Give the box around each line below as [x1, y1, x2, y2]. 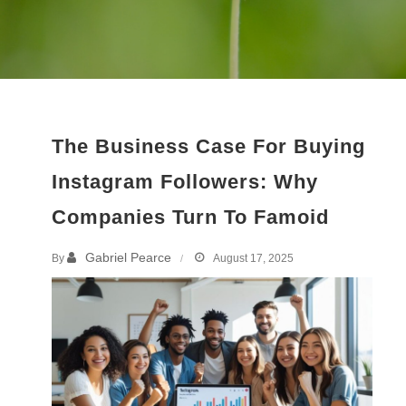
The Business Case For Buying [52, 135, 366, 159]
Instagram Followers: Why [52, 170, 319, 194]
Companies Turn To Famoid [52, 206, 330, 229]
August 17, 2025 [213, 252, 295, 266]
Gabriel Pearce [85, 250, 172, 266]
